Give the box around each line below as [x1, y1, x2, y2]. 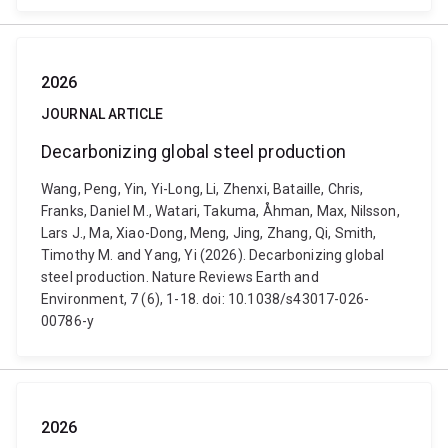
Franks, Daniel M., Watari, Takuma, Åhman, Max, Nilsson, [41, 203, 400, 219]
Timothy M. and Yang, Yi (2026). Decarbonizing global [41, 247, 385, 263]
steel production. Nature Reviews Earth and [41, 269, 319, 285]
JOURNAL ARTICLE [41, 106, 164, 122]
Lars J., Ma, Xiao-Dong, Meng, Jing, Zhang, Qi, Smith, [41, 225, 377, 241]
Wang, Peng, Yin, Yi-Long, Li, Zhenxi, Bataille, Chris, [41, 181, 364, 197]
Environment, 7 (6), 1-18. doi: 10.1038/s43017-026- [41, 291, 370, 307]
